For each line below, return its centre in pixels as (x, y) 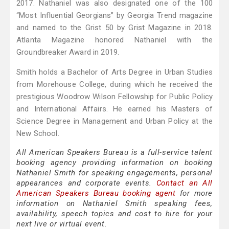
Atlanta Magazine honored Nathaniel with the (114, 40)
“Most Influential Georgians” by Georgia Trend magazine (114, 16)
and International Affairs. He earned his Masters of (114, 109)
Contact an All (184, 183)
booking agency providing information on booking (114, 163)
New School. (38, 134)
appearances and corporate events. (86, 183)
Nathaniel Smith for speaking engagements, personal (114, 173)
